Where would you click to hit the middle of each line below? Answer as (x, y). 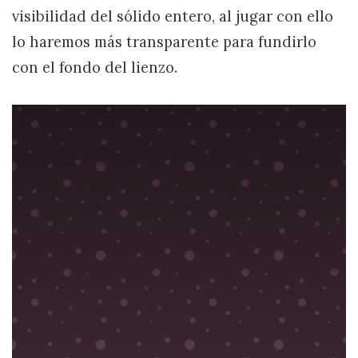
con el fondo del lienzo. (95, 68)
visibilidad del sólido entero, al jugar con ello (173, 17)
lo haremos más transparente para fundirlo (164, 42)
